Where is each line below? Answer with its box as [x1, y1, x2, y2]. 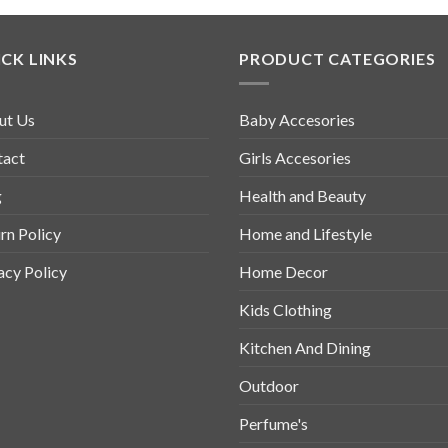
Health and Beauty [239, 185, 366, 205]
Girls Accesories [239, 147, 351, 167]
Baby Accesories [239, 109, 355, 129]
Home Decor [239, 261, 328, 281]
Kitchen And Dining [239, 337, 371, 357]
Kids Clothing [239, 299, 332, 319]
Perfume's [239, 413, 308, 433]
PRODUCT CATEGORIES [239, 49, 436, 68]
